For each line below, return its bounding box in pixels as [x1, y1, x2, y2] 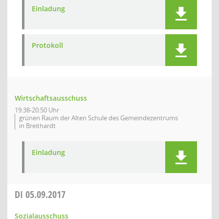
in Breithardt [19, 121, 56, 130]
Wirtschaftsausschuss [15, 93, 87, 103]
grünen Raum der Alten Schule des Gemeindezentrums [19, 113, 178, 122]
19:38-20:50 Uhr [15, 106, 59, 114]
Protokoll [32, 41, 63, 50]
